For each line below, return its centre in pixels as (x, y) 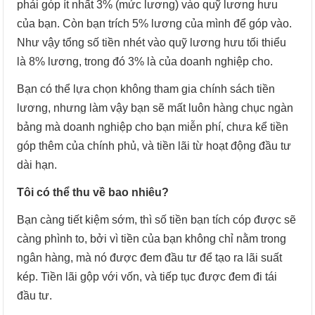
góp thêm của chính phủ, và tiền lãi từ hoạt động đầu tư (154, 146)
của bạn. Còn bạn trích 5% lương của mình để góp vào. (155, 24)
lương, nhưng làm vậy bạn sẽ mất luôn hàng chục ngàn (155, 108)
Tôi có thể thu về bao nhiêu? (93, 193)
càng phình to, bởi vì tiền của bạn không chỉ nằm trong (152, 239)
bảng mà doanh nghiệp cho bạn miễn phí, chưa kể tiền (153, 127)
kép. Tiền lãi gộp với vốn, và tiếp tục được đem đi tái (147, 277)
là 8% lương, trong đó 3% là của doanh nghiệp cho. (145, 62)
